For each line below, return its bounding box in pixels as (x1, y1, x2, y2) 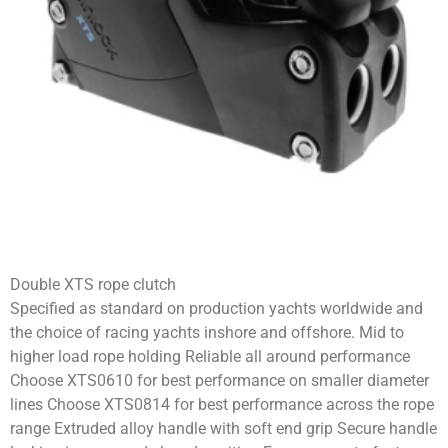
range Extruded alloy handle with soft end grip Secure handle (10, 418, 437, 438)
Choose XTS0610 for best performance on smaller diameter (10, 370, 429, 390)
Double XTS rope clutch (10, 274, 176, 294)
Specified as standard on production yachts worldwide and (10, 298, 423, 318)
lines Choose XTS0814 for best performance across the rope (10, 394, 434, 414)
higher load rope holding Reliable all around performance (10, 346, 410, 366)
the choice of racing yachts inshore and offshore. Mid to (10, 322, 404, 342)
